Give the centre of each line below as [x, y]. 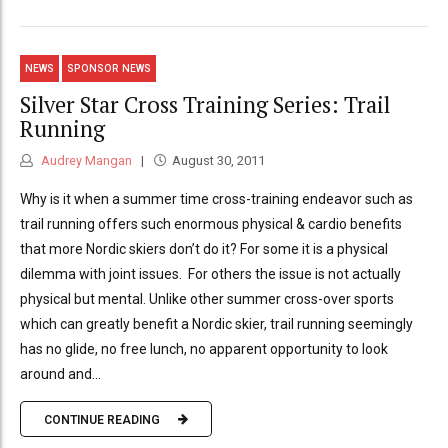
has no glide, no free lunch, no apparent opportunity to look [204, 349]
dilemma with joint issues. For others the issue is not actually [210, 274]
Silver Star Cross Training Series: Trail [205, 104]
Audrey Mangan [85, 161]
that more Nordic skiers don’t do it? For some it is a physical [204, 249]
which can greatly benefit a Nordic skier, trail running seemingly [216, 324]
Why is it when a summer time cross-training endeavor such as [216, 199]
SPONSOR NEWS [109, 69]
